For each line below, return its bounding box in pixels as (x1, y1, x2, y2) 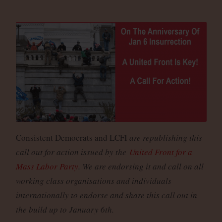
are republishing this (129, 131, 202, 143)
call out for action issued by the (15, 146, 129, 158)
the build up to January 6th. (15, 203, 114, 215)
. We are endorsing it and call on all (78, 160, 204, 172)
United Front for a (129, 146, 192, 158)
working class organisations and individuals (15, 174, 171, 186)
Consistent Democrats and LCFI (15, 131, 129, 143)
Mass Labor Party (15, 160, 78, 172)
